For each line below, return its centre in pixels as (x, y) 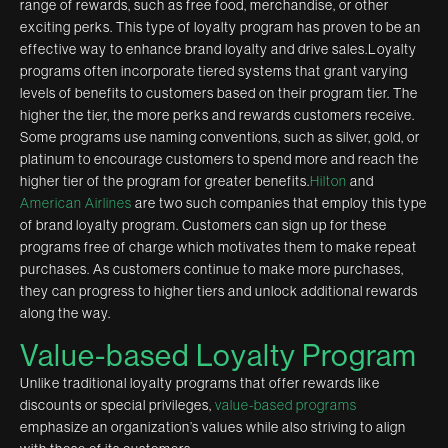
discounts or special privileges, (117, 404)
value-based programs (286, 404)
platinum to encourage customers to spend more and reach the (219, 158)
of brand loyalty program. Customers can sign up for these (203, 224)
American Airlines (76, 202)
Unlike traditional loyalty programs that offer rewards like (200, 382)
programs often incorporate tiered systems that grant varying (214, 70)
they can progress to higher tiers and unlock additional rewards (219, 290)
